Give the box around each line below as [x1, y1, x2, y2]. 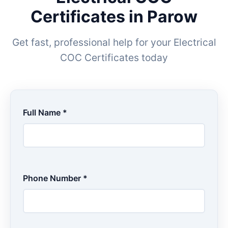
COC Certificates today [60, 51, 168, 64]
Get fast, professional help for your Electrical [12, 36, 216, 48]
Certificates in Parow [31, 7, 197, 26]
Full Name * [23, 107, 67, 118]
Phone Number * [23, 173, 88, 183]
